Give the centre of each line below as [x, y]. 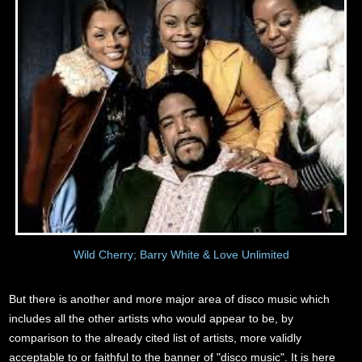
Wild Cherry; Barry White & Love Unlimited [181, 255]
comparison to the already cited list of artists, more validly [156, 338]
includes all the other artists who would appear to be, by [152, 319]
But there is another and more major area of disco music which [170, 299]
